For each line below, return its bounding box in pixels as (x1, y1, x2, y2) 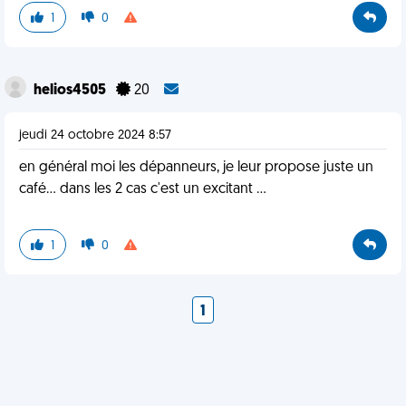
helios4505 (34, 83, 109, 98)
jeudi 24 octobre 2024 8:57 (19, 129, 171, 142)
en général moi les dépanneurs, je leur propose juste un (19, 160, 373, 175)
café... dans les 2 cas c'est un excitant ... (19, 182, 266, 197)
